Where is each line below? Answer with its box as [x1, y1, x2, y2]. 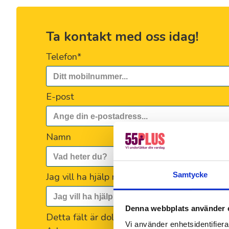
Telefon [46, 50, 77, 63]
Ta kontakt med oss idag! [46, 28, 198, 46]
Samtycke [172, 170, 208, 179]
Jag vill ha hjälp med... [46, 170, 136, 184]
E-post [46, 90, 74, 103]
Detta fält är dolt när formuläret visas [46, 210, 203, 223]
